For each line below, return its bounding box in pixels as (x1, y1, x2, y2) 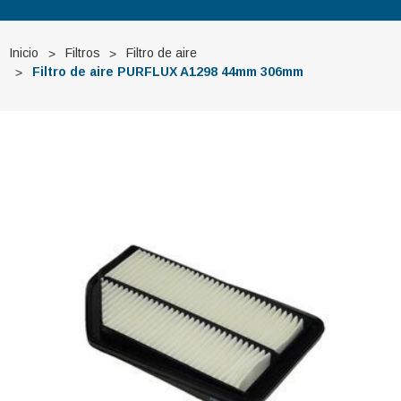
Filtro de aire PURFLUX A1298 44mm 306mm (32, 64, 303, 80)
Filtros (64, 46, 100, 61)
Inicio (9, 46, 38, 61)
